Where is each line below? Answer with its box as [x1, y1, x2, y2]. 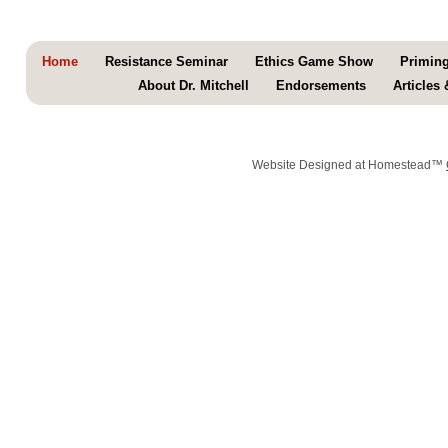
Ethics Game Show [255, 54, 373, 69]
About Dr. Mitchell [138, 78, 249, 93]
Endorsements [276, 78, 366, 93]
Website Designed [252, 158, 352, 172]
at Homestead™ [352, 158, 446, 172]
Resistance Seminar [105, 54, 228, 69]
